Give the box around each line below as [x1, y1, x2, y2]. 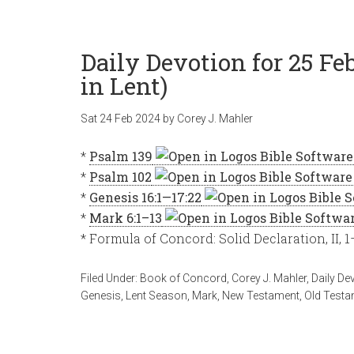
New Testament [222, 289, 299, 302]
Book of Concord [140, 272, 227, 284]
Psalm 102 [89, 168, 152, 185]
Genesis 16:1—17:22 [89, 189, 201, 205]
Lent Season [126, 289, 187, 302]
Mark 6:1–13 [89, 209, 162, 226]
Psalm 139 [89, 148, 153, 164]
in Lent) [81, 70, 168, 101]
